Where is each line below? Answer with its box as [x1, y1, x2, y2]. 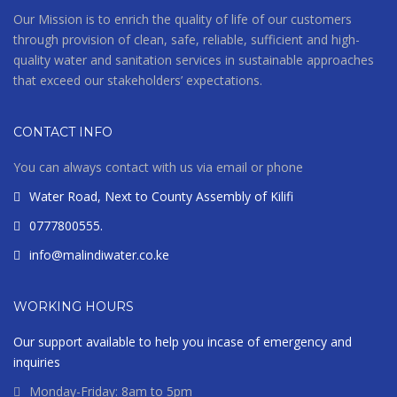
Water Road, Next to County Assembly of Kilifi [29, 187, 293, 205]
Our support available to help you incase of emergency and [13, 332, 352, 350]
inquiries [13, 353, 60, 370]
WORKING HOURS [13, 298, 134, 315]
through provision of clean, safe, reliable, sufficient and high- [13, 30, 360, 48]
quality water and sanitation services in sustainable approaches [13, 51, 374, 68]
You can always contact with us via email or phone [13, 158, 303, 175]
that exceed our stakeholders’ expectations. [13, 71, 262, 89]
